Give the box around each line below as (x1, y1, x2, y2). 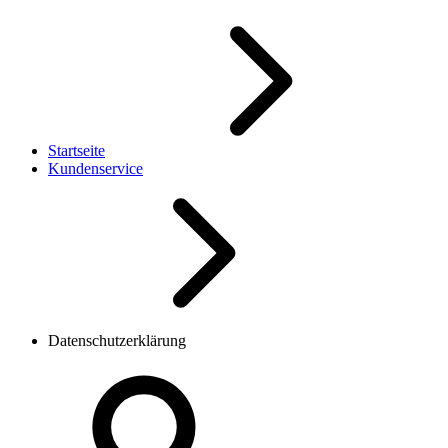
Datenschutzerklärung (48, 332, 186, 350)
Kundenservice (48, 160, 143, 178)
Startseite (48, 142, 105, 160)
